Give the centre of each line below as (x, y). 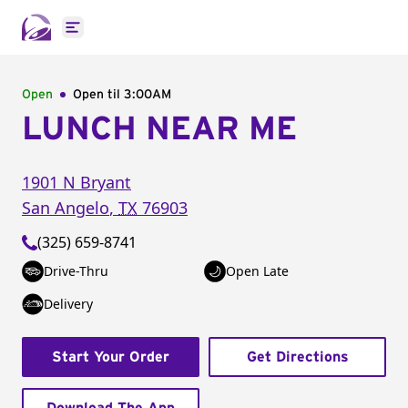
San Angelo (66, 208)
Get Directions (297, 357)
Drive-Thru (76, 271)
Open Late (257, 271)
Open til (98, 95)
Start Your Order (111, 357)
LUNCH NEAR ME (159, 129)
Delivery (68, 304)
